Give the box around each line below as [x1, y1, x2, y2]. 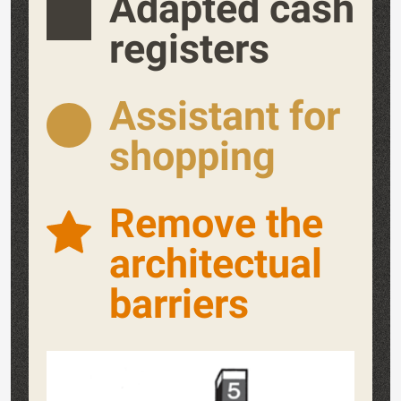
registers [109, 25, 269, 73]
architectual [109, 240, 322, 288]
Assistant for [109, 92, 340, 141]
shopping [109, 132, 276, 181]
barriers [109, 280, 249, 328]
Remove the [109, 200, 323, 248]
